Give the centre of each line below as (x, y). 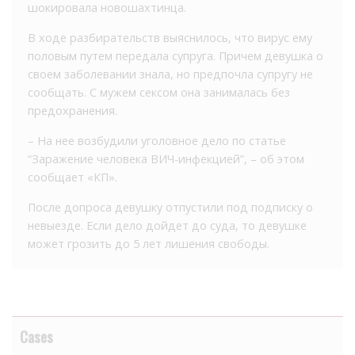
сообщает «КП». (73, 177)
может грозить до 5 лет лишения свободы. (149, 243)
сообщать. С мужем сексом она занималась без (159, 92)
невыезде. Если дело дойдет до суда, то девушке (167, 225)
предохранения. (73, 110)
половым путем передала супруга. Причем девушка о (176, 55)
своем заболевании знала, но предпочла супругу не (170, 74)
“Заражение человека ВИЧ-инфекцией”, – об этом (166, 158)
